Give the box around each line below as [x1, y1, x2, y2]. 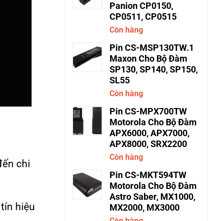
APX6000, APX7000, [110, 128, 189, 138]
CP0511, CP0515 [110, 12, 177, 22]
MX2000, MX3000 [110, 203, 180, 213]
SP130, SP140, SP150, [110, 65, 198, 74]
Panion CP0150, [110, 1, 173, 11]
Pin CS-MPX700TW [110, 107, 187, 116]
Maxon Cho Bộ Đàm [110, 54, 187, 64]
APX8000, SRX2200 [110, 139, 187, 149]
